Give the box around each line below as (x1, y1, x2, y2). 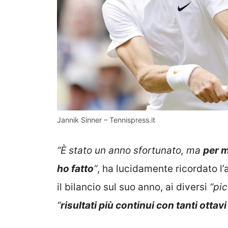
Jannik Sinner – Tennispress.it (57, 116, 155, 125)
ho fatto (57, 162, 94, 175)
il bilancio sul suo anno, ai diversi (57, 181, 210, 193)
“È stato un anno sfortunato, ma (57, 144, 203, 156)
